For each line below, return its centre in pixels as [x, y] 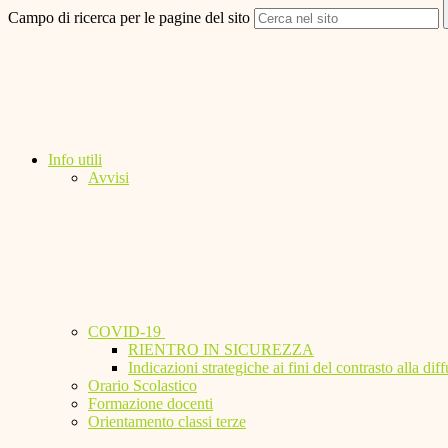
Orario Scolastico [142, 386]
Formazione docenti [150, 404]
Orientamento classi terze [167, 422]
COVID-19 [126, 332]
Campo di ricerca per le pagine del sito [129, 18]
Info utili [75, 160]
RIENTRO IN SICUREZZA [221, 350]
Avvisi [108, 178]
